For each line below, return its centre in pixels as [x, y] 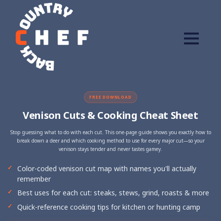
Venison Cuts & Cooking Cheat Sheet [110, 115]
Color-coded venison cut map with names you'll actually [107, 168]
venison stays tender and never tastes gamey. [110, 149]
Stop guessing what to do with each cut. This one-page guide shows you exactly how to [110, 132]
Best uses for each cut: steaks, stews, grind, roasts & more [113, 193]
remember [34, 179]
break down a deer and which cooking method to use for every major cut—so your [110, 140]
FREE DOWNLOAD [110, 97]
